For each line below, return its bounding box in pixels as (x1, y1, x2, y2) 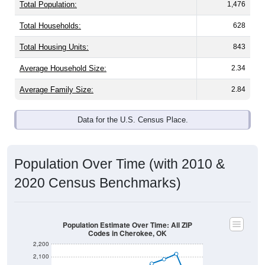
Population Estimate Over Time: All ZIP (62, 219, 192, 230)
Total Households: (20, 21, 81, 31)
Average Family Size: (20, 85, 93, 95)
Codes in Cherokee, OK (88, 228, 167, 239)
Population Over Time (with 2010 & (14, 156, 225, 172)
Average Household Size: (20, 64, 106, 73)
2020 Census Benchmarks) (14, 175, 181, 191)
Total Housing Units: (20, 43, 89, 52)
